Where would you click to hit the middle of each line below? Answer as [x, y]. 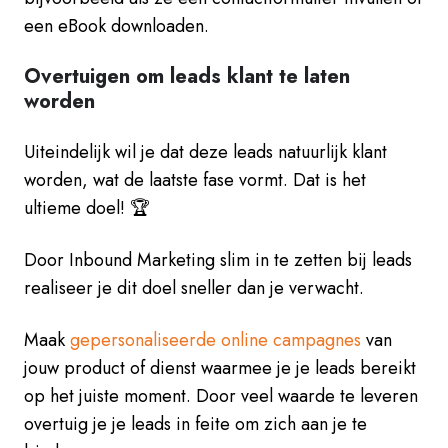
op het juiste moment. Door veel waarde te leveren [221, 395]
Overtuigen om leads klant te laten [187, 76]
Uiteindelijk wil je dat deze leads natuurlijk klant [205, 151]
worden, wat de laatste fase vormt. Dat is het [195, 179]
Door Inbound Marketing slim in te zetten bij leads [218, 259]
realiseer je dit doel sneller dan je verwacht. [194, 287]
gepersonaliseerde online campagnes [215, 339]
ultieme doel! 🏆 [87, 207]
